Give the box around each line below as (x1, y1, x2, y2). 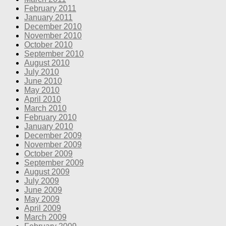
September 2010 (24, 49, 84, 58)
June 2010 (24, 76, 62, 85)
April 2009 (24, 203, 61, 212)
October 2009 (24, 149, 73, 158)
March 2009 (24, 212, 67, 221)
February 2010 (24, 112, 77, 122)
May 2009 (24, 194, 60, 203)
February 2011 (24, 4, 76, 13)
